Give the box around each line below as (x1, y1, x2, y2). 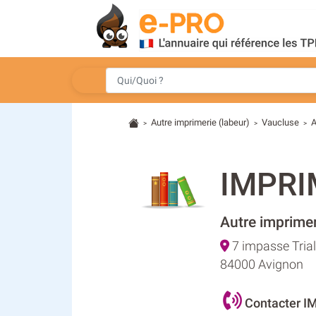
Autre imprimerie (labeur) (151, 116, 250, 128)
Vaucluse (262, 116, 300, 128)
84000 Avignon (220, 257, 303, 272)
